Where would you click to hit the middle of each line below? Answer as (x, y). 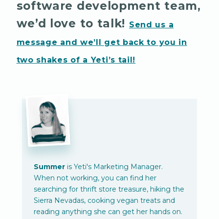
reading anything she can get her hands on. (108, 212)
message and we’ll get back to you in (102, 42)
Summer (49, 167)
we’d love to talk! (73, 23)
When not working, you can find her (95, 178)
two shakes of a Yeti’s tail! (76, 60)
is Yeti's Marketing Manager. (114, 167)
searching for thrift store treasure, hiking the (109, 189)
